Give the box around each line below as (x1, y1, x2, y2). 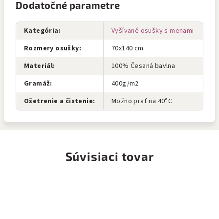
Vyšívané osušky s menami (111, 26, 194, 36)
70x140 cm (111, 44, 144, 53)
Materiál (24, 61, 53, 71)
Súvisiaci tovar (65, 149, 154, 163)
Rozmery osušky (24, 44, 79, 53)
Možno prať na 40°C (111, 96, 173, 106)
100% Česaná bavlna (111, 61, 175, 71)
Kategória (24, 26, 59, 36)
